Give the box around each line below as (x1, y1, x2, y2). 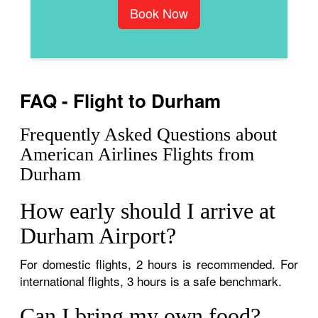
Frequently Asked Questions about (20, 124, 278, 145)
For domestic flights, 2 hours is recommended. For (20, 254, 298, 273)
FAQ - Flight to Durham (20, 87, 221, 114)
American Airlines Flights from (20, 143, 255, 165)
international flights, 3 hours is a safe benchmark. (20, 271, 283, 290)
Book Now (130, 3, 188, 22)
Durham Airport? (20, 222, 177, 248)
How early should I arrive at (20, 197, 276, 224)
